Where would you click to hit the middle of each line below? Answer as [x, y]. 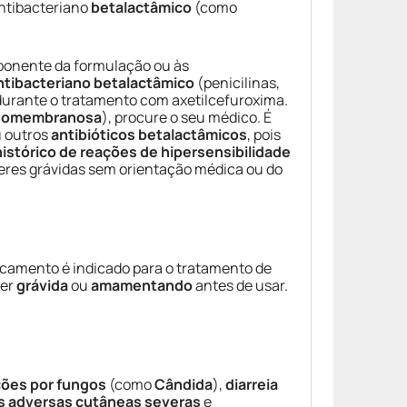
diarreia [252, 384]
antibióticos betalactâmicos [149, 134]
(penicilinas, [237, 83]
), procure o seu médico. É [187, 117]
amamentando [142, 285]
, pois [264, 134]
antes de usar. [240, 285]
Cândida [184, 384]
